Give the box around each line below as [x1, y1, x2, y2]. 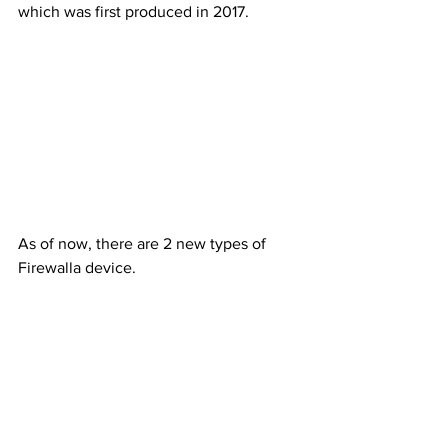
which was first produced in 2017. [18, 3, 253, 21]
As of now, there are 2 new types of [18, 234, 270, 252]
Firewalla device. [18, 258, 136, 276]
